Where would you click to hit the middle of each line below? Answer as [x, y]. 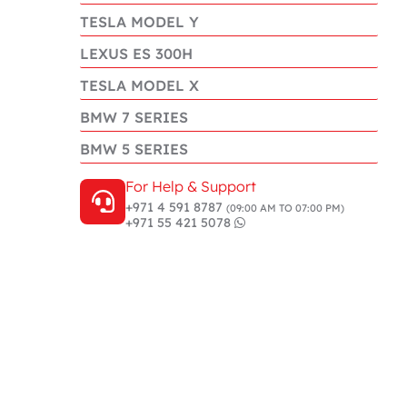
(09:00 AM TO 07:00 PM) [285, 208]
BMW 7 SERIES [134, 117]
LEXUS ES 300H [136, 54]
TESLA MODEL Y [139, 22]
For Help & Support [191, 186]
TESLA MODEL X [139, 85]
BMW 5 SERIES [134, 149]
